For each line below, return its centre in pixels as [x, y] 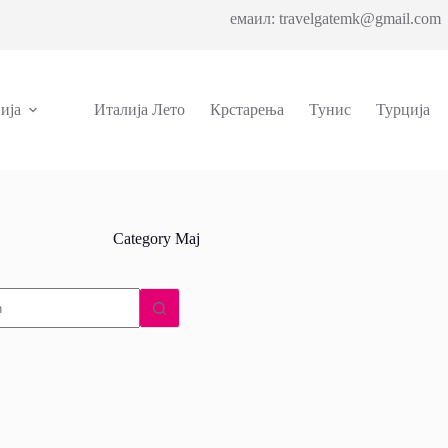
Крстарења [247, 109]
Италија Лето [140, 109]
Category [142, 238]
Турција [403, 109]
